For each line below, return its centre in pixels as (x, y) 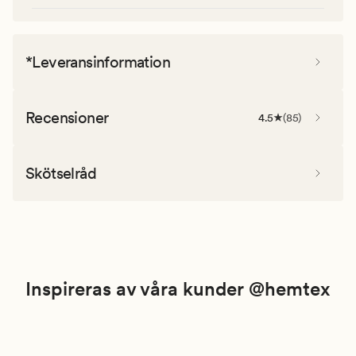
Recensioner (67, 117)
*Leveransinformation (98, 62)
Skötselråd (61, 173)
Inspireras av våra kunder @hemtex (178, 288)
